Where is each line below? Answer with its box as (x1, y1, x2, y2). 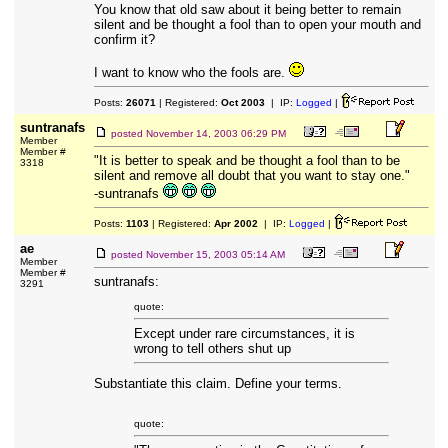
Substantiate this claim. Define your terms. (93, 376, 342, 391)
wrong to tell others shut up (133, 341, 291, 356)
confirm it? (93, 32, 155, 47)
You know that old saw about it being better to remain (93, 2, 401, 17)
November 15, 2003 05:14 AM (145, 249, 285, 260)
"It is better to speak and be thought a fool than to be (93, 153, 400, 168)
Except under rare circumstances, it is (133, 326, 355, 341)
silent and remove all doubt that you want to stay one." (93, 168, 410, 183)
